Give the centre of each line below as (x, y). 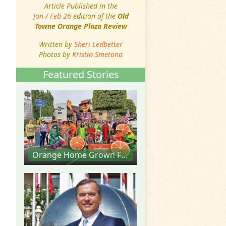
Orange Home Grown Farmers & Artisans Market (124, 155)
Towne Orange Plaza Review (81, 26)
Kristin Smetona (97, 54)
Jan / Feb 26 (52, 16)
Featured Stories (81, 74)
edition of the (94, 16)
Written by (56, 44)
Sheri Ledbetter (98, 44)
